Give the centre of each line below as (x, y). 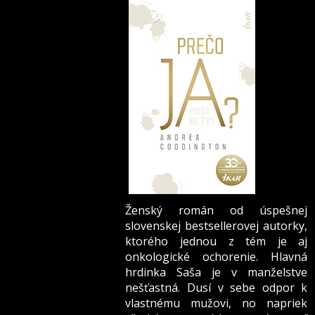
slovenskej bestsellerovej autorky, (217, 226)
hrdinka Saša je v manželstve (217, 272)
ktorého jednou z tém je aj (217, 242)
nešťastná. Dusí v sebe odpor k (217, 288)
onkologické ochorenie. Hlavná (217, 257)
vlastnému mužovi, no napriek (217, 303)
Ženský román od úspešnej (217, 211)
